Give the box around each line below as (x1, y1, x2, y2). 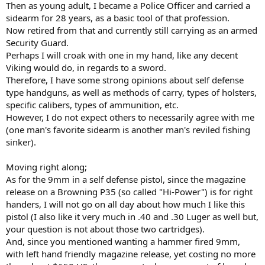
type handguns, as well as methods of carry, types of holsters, (6, 86, 257, 99)
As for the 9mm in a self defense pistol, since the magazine (6, 173, 245, 186)
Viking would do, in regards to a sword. (6, 62, 166, 74)
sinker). (6, 136, 36, 148)
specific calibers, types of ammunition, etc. (6, 99, 179, 111)
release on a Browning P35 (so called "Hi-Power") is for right (6, 186, 253, 198)
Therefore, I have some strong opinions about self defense (6, 74, 244, 86)
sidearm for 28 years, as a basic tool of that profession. (6, 12, 230, 24)
